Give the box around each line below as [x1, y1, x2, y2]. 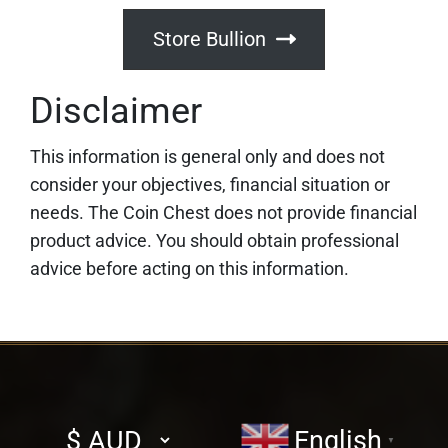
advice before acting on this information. [30, 257, 349, 279]
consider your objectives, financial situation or [30, 173, 390, 195]
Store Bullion [152, 27, 266, 52]
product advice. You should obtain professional [30, 229, 399, 251]
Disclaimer [30, 89, 202, 132]
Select [47, 418, 98, 440]
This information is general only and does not [30, 145, 385, 167]
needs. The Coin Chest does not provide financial [30, 201, 417, 223]
